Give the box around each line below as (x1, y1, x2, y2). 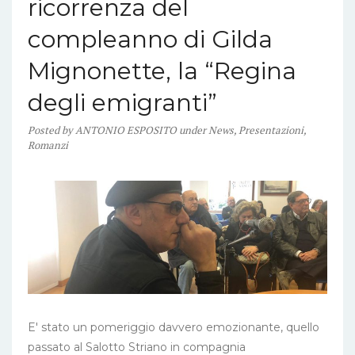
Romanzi (28, 138, 68, 152)
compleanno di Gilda (28, 25, 273, 54)
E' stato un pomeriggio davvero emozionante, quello (28, 319, 319, 334)
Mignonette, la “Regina (28, 56, 296, 86)
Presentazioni (239, 123, 303, 137)
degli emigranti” (28, 88, 217, 117)
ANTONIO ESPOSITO (75, 123, 177, 137)
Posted (28, 123, 62, 137)
